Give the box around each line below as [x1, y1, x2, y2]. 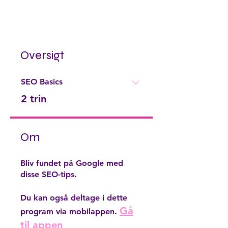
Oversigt [20, 47, 64, 63]
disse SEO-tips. [20, 169, 77, 179]
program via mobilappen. [20, 206, 117, 216]
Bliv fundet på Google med [20, 158, 123, 168]
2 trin [21, 92, 46, 105]
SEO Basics [21, 76, 63, 87]
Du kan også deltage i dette [20, 192, 127, 203]
